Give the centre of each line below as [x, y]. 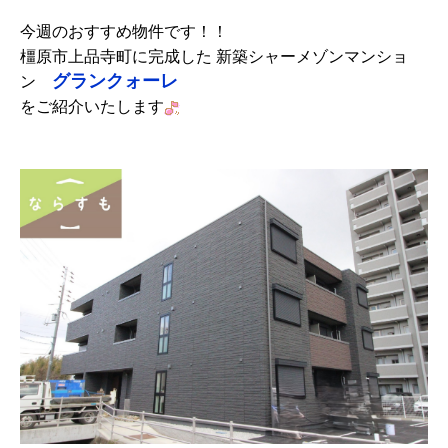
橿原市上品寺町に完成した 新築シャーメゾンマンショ [213, 56]
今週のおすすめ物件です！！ [123, 31]
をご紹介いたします [91, 106]
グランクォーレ [114, 81]
